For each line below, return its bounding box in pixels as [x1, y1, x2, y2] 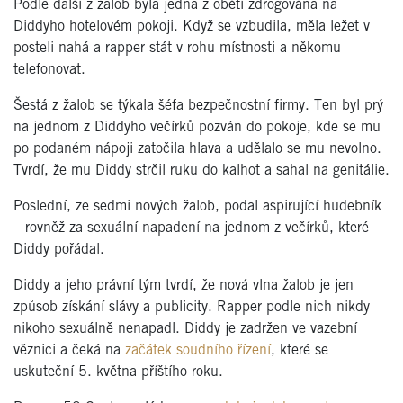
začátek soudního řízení [125, 344, 271, 358]
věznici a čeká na [13, 344, 125, 358]
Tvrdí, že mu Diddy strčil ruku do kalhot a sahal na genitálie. [13, 164, 390, 178]
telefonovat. [13, 63, 85, 77]
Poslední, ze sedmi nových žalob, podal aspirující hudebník [13, 200, 381, 214]
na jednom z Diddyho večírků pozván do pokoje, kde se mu [13, 121, 381, 135]
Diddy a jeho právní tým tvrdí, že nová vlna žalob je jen [13, 279, 354, 293]
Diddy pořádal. [13, 243, 104, 257]
